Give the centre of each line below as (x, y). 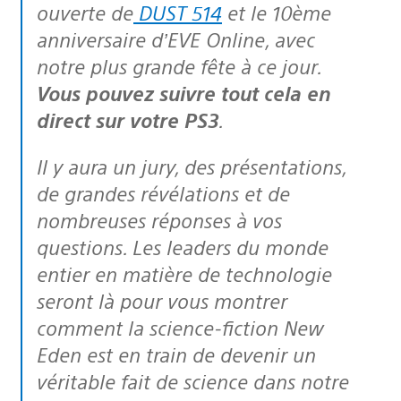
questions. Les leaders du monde (183, 246)
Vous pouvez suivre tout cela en (183, 92)
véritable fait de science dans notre (193, 380)
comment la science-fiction (160, 327)
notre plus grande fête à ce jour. (179, 65)
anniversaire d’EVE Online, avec (176, 38)
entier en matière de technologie (184, 273)
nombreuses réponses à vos (159, 219)
